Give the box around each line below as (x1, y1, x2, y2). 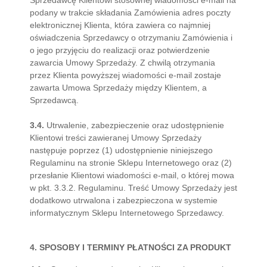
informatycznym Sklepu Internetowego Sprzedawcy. (30, 208, 224, 218)
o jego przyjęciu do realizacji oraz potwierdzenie (30, 45, 210, 55)
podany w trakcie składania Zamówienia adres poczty (30, 8, 231, 17)
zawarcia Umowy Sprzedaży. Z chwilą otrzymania (30, 58, 215, 67)
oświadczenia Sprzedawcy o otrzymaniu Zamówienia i (30, 33, 232, 42)
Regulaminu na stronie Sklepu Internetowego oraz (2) (30, 158, 232, 167)
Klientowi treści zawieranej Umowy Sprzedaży (30, 133, 201, 142)
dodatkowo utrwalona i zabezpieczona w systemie (30, 195, 218, 205)
